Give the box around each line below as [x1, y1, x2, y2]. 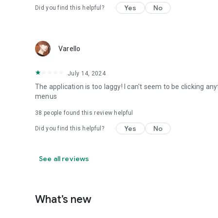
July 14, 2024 [68, 70, 106, 77]
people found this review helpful [42, 109, 133, 116]
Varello [58, 45, 81, 53]
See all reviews [39, 154, 90, 163]
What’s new [35, 193, 91, 206]
